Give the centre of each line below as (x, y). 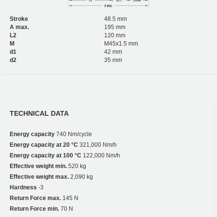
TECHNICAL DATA (39, 113)
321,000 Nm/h (97, 145)
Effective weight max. (39, 177)
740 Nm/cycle (73, 134)
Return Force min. (34, 209)
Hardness (23, 187)
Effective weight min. (38, 166)
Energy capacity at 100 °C (46, 155)
